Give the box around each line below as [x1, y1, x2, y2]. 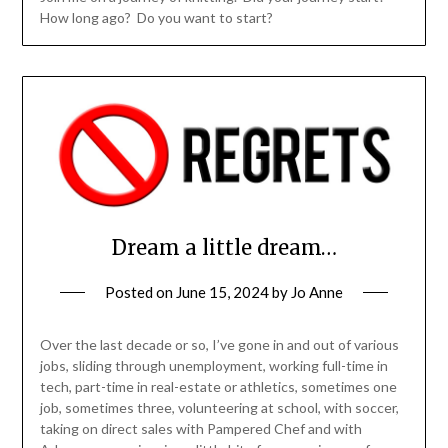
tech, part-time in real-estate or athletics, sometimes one [39, 377, 397, 395]
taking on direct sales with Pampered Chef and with [39, 419, 362, 437]
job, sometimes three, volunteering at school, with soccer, [39, 398, 399, 416]
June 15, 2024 [176, 282, 269, 301]
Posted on [105, 282, 176, 301]
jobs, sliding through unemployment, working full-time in [39, 356, 388, 374]
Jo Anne [291, 282, 343, 301]
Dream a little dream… [111, 234, 337, 260]
